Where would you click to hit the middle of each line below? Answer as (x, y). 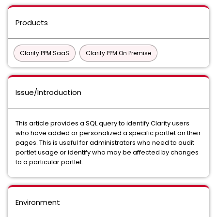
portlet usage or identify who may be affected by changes (107, 152)
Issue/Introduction (48, 92)
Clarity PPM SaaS (45, 53)
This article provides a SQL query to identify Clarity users (102, 123)
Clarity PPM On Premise (118, 53)
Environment (38, 202)
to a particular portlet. (49, 162)
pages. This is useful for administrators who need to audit (105, 143)
